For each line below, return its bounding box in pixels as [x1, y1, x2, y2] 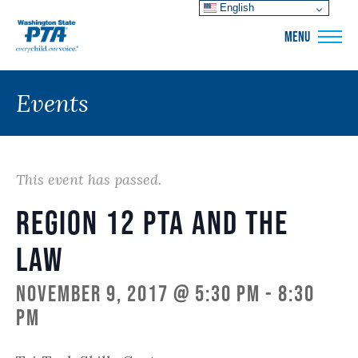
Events [16, 88, 89, 118]
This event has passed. [16, 170, 161, 189]
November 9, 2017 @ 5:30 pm [16, 280, 261, 306]
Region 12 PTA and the [16, 204, 288, 241]
